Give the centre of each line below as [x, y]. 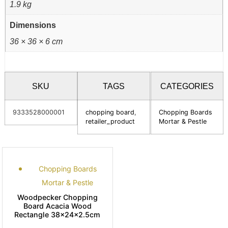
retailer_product [110, 121]
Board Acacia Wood [57, 206]
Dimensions [33, 25]
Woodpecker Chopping [57, 197]
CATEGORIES [187, 86]
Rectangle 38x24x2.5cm [58, 214]
